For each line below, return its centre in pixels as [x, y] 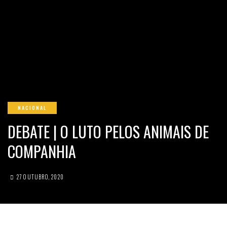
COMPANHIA [42, 151]
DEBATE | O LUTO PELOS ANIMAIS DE [108, 131]
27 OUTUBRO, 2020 [40, 177]
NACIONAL [32, 108]
